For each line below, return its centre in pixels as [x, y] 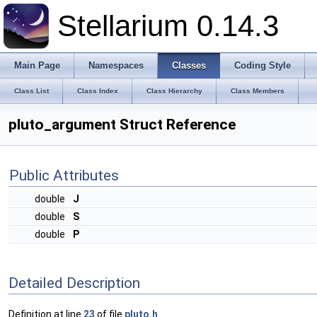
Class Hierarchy [174, 91]
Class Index [98, 91]
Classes [189, 65]
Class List [31, 91]
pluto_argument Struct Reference [122, 125]
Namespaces [116, 65]
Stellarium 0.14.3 [168, 26]
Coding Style [263, 65]
